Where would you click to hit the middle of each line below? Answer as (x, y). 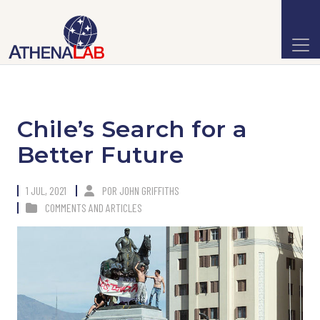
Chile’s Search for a (132, 129)
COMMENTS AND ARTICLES (94, 207)
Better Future (101, 155)
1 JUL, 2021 (46, 190)
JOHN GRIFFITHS (149, 190)
